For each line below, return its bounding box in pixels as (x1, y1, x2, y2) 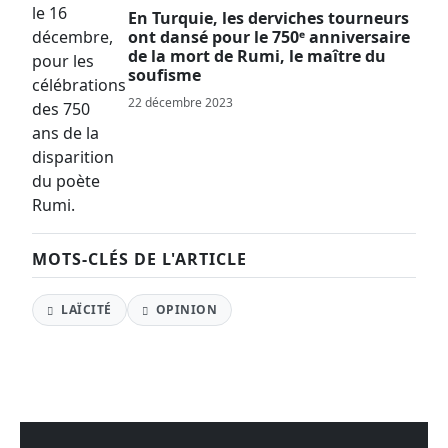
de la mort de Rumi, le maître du (128, 45, 386, 67)
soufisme (128, 64, 201, 86)
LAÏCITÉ (57, 301, 112, 318)
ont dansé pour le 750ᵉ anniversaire (128, 26, 410, 48)
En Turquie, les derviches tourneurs (128, 7, 409, 29)
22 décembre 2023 (128, 94, 233, 111)
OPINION (152, 301, 217, 318)
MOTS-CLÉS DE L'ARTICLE (32, 248, 247, 270)
